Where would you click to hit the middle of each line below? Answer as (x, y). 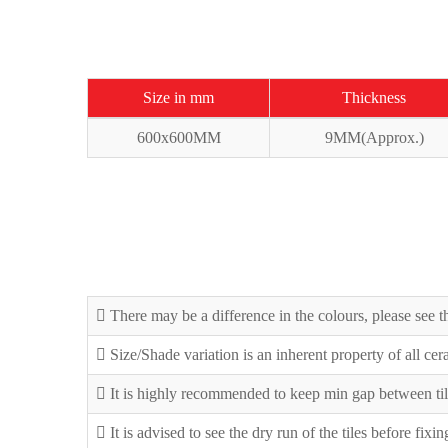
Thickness (374, 97)
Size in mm (178, 97)
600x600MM (178, 137)
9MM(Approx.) (374, 137)
